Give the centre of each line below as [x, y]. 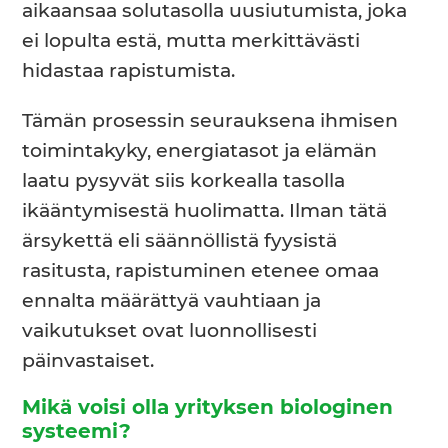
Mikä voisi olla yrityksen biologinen [208, 407]
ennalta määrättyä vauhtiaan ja [172, 301]
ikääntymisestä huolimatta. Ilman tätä [205, 211]
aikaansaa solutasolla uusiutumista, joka [215, 12]
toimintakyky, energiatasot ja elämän [200, 151]
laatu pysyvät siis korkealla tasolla [184, 181]
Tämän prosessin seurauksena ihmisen [210, 121]
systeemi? [77, 431]
